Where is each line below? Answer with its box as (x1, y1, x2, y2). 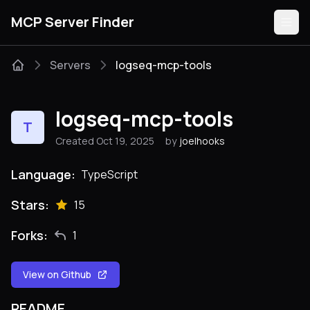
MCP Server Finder (11, 12, 134, 31)
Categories (11, 127, 64, 140)
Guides (11, 160, 44, 173)
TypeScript (81, 167, 138, 182)
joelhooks (179, 134, 225, 147)
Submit (130, 238, 166, 253)
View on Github (23, 268, 91, 281)
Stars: (11, 197, 49, 213)
